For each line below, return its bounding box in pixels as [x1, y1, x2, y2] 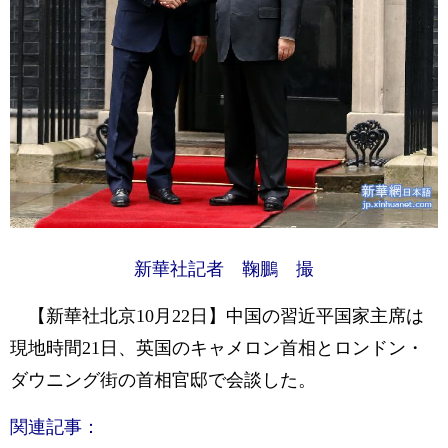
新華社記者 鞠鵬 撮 [134, 258, 314, 279]
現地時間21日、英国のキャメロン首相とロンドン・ [10, 337, 424, 358]
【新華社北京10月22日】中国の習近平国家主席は [10, 305, 424, 326]
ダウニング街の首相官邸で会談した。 [10, 369, 316, 390]
